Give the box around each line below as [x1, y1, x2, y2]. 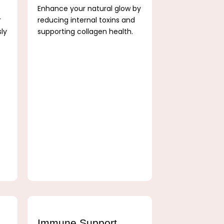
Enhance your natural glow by [37, 3, 141, 13]
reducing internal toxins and [37, 14, 135, 25]
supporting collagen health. [37, 26, 133, 36]
